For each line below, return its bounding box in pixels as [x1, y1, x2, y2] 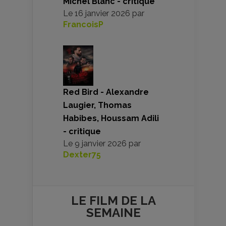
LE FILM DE [71, 193, 140, 208]
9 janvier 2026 [75, 138, 127, 148]
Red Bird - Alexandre [63, 87, 149, 97]
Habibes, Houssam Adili [63, 113, 159, 123]
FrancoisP [63, 19, 103, 29]
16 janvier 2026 [75, 8, 130, 18]
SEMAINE [86, 205, 141, 220]
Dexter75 [63, 149, 101, 159]
